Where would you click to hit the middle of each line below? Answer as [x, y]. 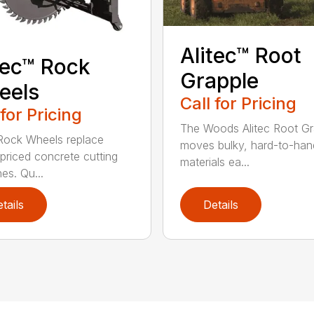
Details [220, 205]
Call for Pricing [238, 103]
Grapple [219, 80]
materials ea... [214, 162]
